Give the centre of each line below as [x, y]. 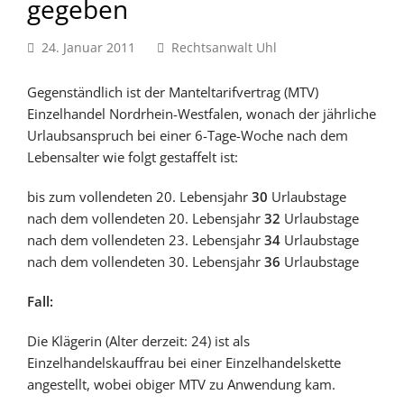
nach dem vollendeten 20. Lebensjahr [146, 218]
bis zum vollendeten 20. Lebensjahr [139, 197]
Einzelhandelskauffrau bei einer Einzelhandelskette [184, 363]
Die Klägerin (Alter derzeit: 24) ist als [138, 341]
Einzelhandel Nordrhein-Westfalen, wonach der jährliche [202, 114]
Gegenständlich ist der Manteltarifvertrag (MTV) [173, 92]
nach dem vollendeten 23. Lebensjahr [146, 240]
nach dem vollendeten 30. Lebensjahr [146, 262]
